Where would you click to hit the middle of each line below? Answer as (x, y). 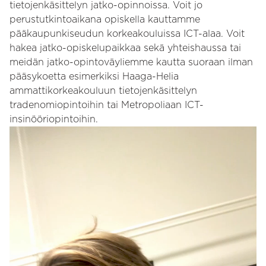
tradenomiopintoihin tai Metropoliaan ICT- (107, 105)
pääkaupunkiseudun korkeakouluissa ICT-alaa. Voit (127, 34)
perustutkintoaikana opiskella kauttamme (105, 20)
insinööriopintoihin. (54, 119)
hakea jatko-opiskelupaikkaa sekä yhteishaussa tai (125, 48)
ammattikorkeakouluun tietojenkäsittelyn (103, 91)
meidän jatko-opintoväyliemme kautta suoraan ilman (131, 62)
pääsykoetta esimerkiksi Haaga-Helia (94, 77)
